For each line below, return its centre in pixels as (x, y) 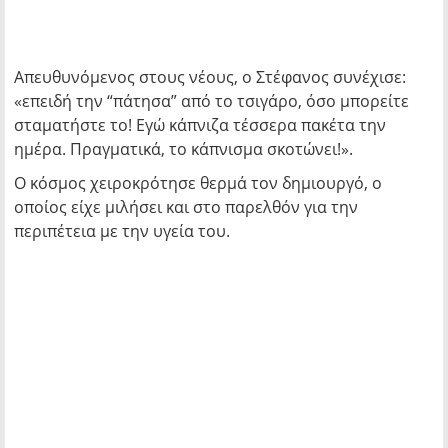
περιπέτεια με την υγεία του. (122, 231)
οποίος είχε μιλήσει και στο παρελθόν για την (186, 207)
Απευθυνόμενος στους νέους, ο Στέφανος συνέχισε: (210, 77)
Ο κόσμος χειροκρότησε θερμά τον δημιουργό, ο (198, 183)
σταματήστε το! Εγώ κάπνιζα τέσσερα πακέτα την (200, 125)
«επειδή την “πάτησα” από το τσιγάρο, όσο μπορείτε (211, 101)
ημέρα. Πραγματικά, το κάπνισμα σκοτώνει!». (183, 149)
